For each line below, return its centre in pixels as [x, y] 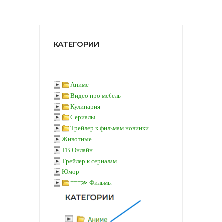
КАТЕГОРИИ [76, 44]
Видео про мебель [96, 95]
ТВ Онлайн [77, 150]
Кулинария [85, 106]
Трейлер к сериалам [89, 161]
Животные [77, 139]
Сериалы [83, 117]
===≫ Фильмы [91, 182]
